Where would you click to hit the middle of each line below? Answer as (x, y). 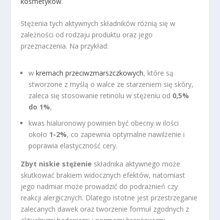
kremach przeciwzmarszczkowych (90, 73)
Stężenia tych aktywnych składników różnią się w (98, 24)
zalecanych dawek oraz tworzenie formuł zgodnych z (105, 209)
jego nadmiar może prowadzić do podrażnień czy (99, 186)
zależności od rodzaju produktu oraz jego (87, 35)
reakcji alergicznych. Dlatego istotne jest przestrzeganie (109, 197)
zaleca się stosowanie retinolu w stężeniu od (101, 96)
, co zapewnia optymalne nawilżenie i (126, 134)
